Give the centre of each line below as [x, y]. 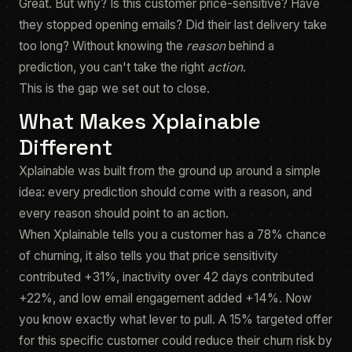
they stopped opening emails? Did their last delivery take [173, 25]
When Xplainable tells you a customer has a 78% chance [172, 235]
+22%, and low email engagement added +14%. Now [165, 298]
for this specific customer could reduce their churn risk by [176, 341]
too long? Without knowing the [103, 46]
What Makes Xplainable [140, 121]
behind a [250, 46]
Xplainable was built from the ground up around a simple [170, 171]
